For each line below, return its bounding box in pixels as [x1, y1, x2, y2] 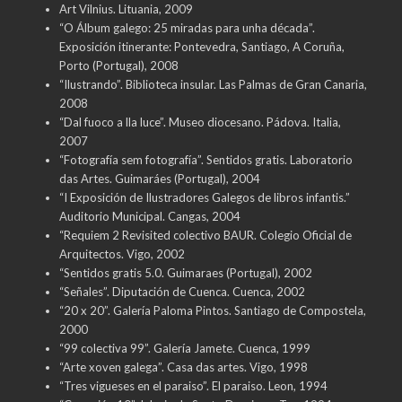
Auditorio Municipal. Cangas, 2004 [58, 208, 240, 223]
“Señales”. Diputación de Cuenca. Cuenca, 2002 [58, 284, 305, 299]
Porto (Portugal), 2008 [58, 57, 179, 73]
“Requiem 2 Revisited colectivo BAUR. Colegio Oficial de [58, 227, 352, 242]
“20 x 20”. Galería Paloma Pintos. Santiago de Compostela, [58, 302, 366, 318]
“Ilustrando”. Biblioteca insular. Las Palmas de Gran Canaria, [58, 76, 367, 92]
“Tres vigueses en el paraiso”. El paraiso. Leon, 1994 [58, 378, 328, 393]
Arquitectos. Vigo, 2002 [58, 246, 185, 261]
